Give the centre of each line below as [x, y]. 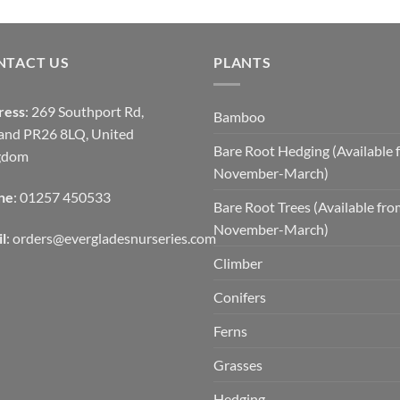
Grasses [238, 364]
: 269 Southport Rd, [84, 111]
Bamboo [239, 116]
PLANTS [242, 62]
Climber [238, 262]
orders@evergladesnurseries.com [114, 237]
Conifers [240, 296]
